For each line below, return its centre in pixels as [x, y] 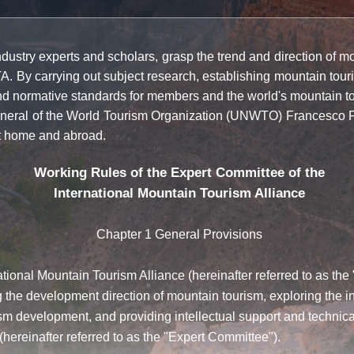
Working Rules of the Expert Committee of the [179, 173]
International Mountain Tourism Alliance [179, 193]
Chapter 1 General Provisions [179, 234]
